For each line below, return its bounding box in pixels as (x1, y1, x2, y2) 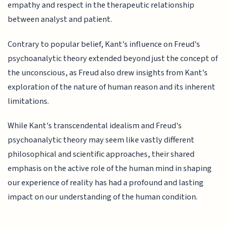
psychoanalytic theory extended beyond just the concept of (8, 52, 218, 65)
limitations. (8, 95, 49, 107)
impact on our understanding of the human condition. (8, 191, 198, 204)
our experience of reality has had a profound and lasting (8, 177, 204, 189)
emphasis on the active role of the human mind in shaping (8, 162, 212, 175)
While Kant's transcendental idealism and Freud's (8, 120, 182, 132)
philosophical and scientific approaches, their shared (8, 148, 195, 161)
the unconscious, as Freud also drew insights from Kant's (8, 66, 208, 79)
